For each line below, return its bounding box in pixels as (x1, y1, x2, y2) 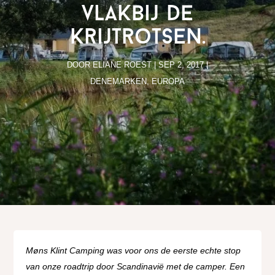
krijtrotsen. (69, 27, 206, 49)
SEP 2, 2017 (158, 60, 204, 69)
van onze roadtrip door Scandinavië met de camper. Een (26, 261, 246, 271)
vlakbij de (82, 4, 193, 26)
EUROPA (152, 76, 185, 86)
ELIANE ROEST (93, 60, 152, 69)
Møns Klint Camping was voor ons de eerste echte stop (26, 245, 241, 255)
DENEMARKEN (90, 76, 147, 86)
